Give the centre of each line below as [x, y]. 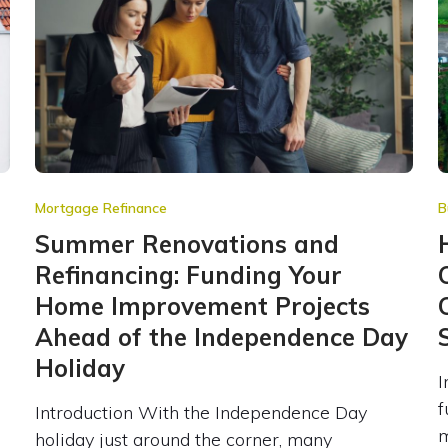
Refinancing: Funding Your [188, 274]
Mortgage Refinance [100, 207]
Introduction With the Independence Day [200, 412]
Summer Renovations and [186, 243]
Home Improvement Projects [202, 305]
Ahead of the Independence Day [221, 336]
